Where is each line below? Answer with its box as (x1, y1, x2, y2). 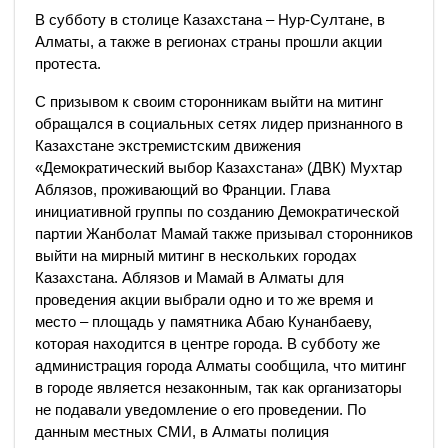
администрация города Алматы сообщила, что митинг (35, 356, 406, 374)
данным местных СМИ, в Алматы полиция (35, 422, 329, 440)
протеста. (35, 54, 105, 72)
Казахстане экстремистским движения (35, 136, 301, 154)
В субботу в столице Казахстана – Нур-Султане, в (35, 10, 385, 28)
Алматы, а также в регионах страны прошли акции (35, 32, 382, 50)
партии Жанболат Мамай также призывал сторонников (35, 224, 413, 242)
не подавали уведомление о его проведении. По (35, 400, 366, 418)
